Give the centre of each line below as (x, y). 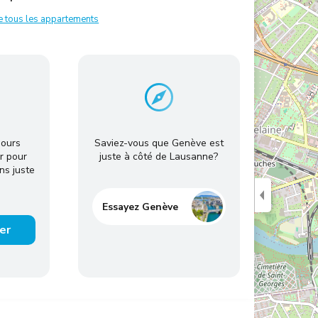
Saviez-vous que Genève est (159, 143)
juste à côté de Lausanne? (159, 157)
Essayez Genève (140, 207)
